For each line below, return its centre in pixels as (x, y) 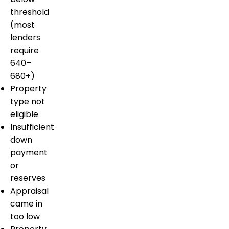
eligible (24, 114)
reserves (28, 178)
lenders (25, 38)
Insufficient (32, 127)
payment (29, 153)
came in (26, 204)
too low (25, 217)
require (25, 51)
